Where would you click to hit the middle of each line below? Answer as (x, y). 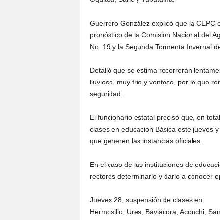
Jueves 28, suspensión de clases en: (147, 200)
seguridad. (106, 94)
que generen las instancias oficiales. (146, 141)
